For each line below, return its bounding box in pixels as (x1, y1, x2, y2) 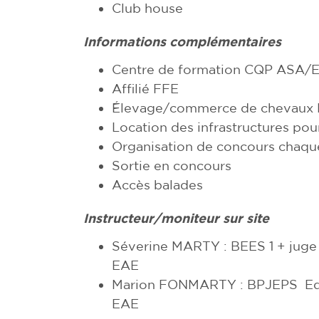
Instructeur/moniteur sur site (83, 210, 269, 226)
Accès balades (112, 177, 203, 192)
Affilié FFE (112, 80, 179, 95)
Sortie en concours (112, 157, 231, 172)
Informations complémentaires (83, 33, 281, 49)
